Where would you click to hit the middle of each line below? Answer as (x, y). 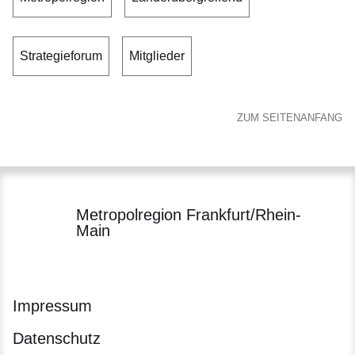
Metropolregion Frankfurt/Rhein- (189, 214)
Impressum (52, 305)
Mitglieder (157, 56)
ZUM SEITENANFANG (290, 118)
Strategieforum (61, 56)
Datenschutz (57, 338)
